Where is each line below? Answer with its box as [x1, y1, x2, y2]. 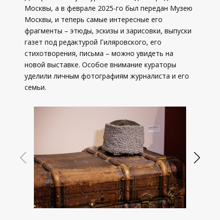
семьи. [25, 82, 46, 92]
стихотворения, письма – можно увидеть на [25, 49, 173, 58]
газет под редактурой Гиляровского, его [25, 37, 162, 47]
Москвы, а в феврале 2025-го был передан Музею [25, 3, 192, 13]
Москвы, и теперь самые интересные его [25, 15, 163, 24]
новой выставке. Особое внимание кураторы [25, 60, 176, 69]
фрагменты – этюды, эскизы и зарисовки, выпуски [25, 26, 192, 35]
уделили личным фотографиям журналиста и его [25, 71, 189, 81]
